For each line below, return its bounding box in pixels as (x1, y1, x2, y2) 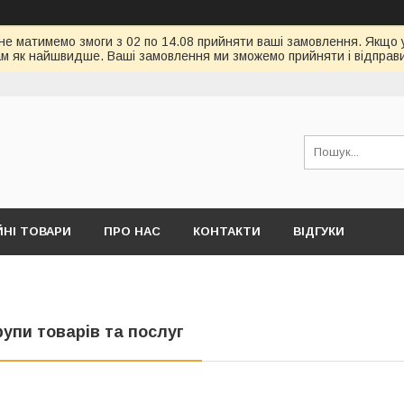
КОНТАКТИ (193, 225, 261, 238)
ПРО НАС (104, 225, 161, 238)
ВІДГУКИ (293, 225, 344, 238)
